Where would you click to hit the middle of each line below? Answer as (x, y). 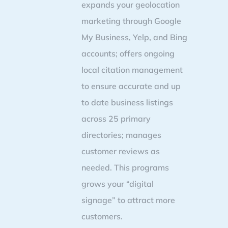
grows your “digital (118, 184)
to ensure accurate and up (131, 86)
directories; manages (121, 135)
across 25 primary (116, 119)
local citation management (132, 70)
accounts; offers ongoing (128, 53)
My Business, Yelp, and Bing (134, 37)
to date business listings (127, 102)
